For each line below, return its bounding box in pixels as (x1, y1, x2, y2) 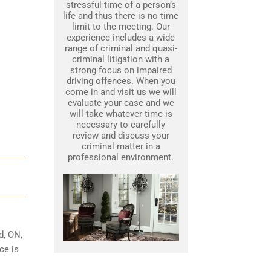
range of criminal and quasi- (64, 43, 177, 54)
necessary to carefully (76, 119, 165, 131)
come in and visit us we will (65, 87, 177, 98)
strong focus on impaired (70, 65, 172, 76)
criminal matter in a (81, 141, 160, 152)
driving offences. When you (66, 76, 175, 87)
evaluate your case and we (67, 97, 174, 109)
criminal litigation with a (72, 54, 169, 65)
